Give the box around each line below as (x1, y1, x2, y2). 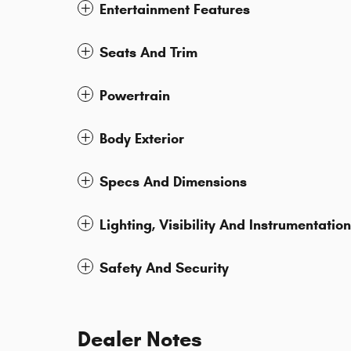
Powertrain (100, 87, 170, 105)
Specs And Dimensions (100, 173, 247, 191)
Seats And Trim (100, 44, 197, 62)
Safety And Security (100, 259, 229, 277)
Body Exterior (100, 130, 184, 148)
